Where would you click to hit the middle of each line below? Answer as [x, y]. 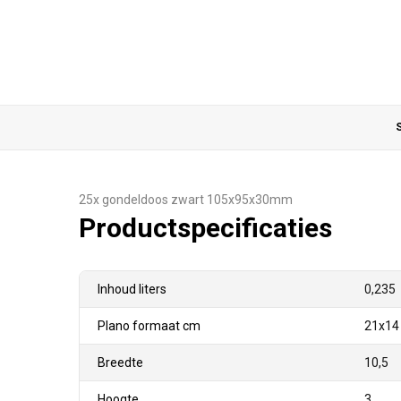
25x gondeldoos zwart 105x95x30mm [186, 200]
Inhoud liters [132, 289]
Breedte [120, 363]
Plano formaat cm [149, 326]
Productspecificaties [205, 228]
